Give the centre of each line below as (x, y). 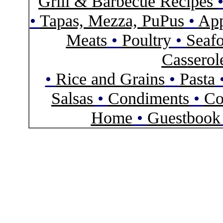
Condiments (149, 98)
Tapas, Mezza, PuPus (112, 20)
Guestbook (184, 117)
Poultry (146, 40)
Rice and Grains (110, 78)
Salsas (72, 98)
